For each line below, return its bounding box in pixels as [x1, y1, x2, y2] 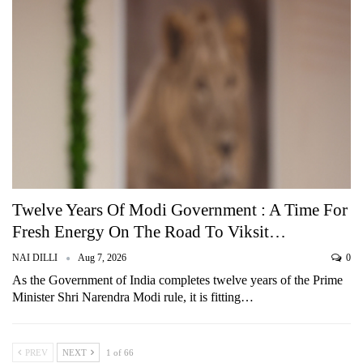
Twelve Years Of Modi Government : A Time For [12, 200, 348, 220]
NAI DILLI [12, 252, 60, 264]
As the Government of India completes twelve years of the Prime [12, 273, 343, 288]
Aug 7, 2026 [78, 252, 126, 264]
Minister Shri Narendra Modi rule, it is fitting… [12, 290, 254, 305]
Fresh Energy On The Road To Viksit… [12, 222, 286, 242]
